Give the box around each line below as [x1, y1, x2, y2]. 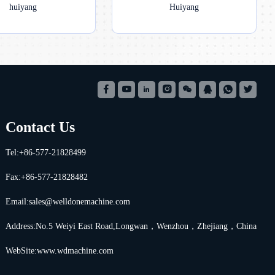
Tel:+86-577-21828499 [6, 147, 86, 157]
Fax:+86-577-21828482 [6, 172, 88, 182]
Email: [6, 196, 29, 206]
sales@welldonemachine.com [29, 196, 130, 206]
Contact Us [6, 118, 75, 135]
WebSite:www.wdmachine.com [6, 246, 114, 255]
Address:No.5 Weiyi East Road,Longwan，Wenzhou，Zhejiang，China [6, 221, 257, 231]
